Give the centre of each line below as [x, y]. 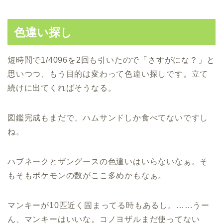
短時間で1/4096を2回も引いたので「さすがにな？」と [111, 60]
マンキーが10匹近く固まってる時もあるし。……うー [109, 205]
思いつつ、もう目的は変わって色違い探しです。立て [108, 74]
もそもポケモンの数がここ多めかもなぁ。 [87, 175]
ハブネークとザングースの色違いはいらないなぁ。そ [108, 161]
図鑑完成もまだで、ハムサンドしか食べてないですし [108, 117]
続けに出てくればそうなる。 [62, 88]
